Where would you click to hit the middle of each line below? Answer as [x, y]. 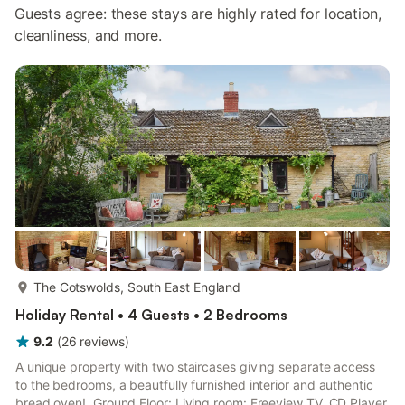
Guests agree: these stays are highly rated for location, [198, 14]
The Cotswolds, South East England [137, 287]
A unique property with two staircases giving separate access [195, 367]
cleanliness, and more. [89, 35]
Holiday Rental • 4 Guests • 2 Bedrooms [151, 315]
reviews [102, 341]
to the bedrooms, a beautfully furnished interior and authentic [194, 385]
